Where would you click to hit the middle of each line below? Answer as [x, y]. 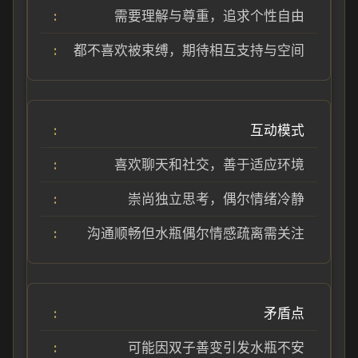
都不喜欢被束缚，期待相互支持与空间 [189, 50]
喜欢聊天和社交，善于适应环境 [209, 165]
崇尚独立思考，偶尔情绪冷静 [216, 199]
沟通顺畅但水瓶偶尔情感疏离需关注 [196, 233]
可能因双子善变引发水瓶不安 [216, 348]
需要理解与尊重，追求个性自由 [209, 16]
